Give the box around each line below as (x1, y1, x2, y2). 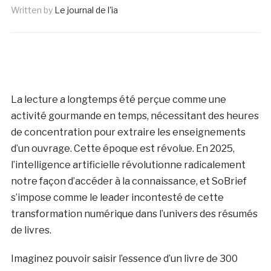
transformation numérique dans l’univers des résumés (10, 208, 258, 220)
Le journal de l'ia (54, 5, 118, 15)
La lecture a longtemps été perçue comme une (10, 94, 226, 105)
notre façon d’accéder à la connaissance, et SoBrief (10, 175, 247, 187)
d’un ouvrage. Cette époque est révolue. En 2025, (10, 143, 235, 154)
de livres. (10, 224, 51, 236)
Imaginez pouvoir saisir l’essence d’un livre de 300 (10, 253, 238, 264)
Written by (10, 5, 54, 15)
